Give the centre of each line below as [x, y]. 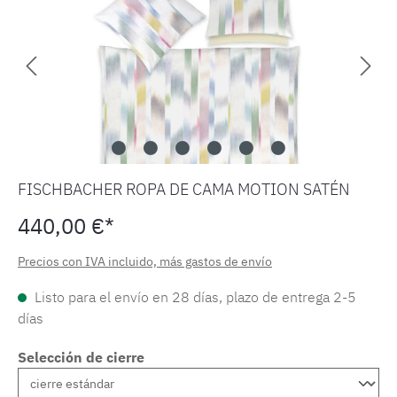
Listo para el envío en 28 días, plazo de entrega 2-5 [194, 297]
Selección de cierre [81, 358]
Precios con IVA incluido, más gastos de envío [145, 262]
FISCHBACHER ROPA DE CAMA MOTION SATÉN [184, 190]
